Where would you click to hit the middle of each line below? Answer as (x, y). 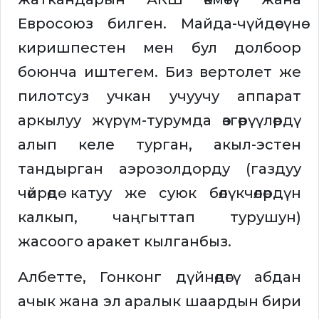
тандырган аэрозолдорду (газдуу (159, 169)
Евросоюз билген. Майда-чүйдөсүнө (159, 24)
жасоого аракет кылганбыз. (125, 242)
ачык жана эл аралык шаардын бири (159, 302)
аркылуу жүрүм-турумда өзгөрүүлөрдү (159, 121)
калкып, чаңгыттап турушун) (159, 218)
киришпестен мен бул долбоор (159, 48)
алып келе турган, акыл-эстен (159, 145)
